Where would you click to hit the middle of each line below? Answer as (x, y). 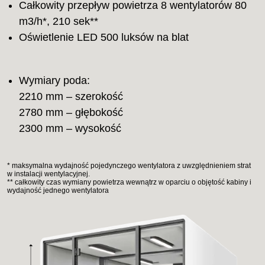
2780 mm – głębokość (71, 113)
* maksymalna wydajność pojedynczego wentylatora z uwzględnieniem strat (129, 166)
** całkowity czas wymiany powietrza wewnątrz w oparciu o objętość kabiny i (130, 182)
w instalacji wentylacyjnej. (49, 174)
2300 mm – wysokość (70, 129)
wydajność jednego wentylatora (58, 191)
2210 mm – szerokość (71, 97)
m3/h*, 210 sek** (59, 22)
